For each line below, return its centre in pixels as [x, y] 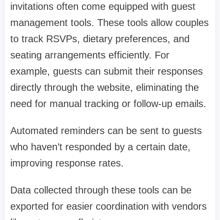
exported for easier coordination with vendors [109, 206]
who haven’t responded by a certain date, [100, 147]
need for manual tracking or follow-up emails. [108, 104]
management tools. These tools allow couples [110, 23]
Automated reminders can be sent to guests [106, 131]
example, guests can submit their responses [107, 71]
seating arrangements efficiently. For [90, 55]
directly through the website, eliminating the [105, 88]
